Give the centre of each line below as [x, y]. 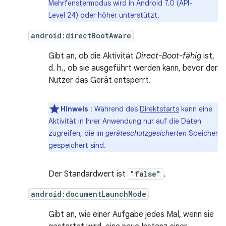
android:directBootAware [81, 36]
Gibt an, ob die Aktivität [92, 56]
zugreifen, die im [77, 133]
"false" [146, 174]
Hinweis [75, 109]
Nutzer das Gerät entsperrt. [100, 80]
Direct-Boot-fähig [168, 56]
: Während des [115, 109]
